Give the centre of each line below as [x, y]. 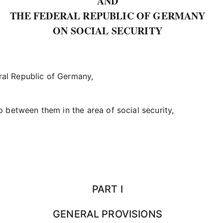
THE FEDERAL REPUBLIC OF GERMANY [108, 16]
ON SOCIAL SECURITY [108, 31]
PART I [108, 189]
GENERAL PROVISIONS [108, 214]
